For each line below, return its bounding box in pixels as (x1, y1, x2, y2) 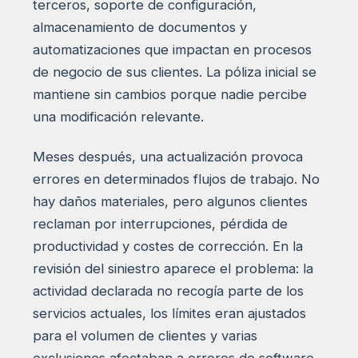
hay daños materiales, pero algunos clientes (32, 193, 308, 209)
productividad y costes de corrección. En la (32, 237, 303, 254)
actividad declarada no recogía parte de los (32, 282, 304, 299)
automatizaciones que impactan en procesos (32, 41, 312, 58)
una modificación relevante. (32, 108, 204, 125)
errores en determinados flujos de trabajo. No (32, 170, 320, 187)
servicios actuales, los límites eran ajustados (32, 304, 306, 321)
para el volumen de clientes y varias (32, 327, 257, 344)
